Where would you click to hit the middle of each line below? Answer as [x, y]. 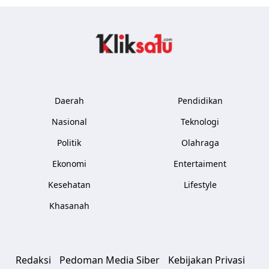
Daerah [69, 101]
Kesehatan [69, 185]
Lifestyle [200, 185]
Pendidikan [200, 101]
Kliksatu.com [215, 39]
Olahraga [200, 143]
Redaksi [33, 260]
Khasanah [69, 206]
